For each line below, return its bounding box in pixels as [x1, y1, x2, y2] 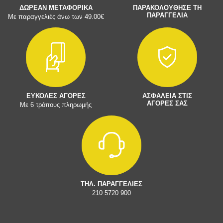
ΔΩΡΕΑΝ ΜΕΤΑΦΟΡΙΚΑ [19, 3, 93, 11]
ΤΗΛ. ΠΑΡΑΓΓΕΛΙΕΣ [81, 180, 142, 188]
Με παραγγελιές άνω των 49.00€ [7, 12, 104, 20]
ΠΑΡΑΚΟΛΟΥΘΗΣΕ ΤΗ [133, 3, 202, 11]
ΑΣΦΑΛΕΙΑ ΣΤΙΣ [142, 92, 192, 100]
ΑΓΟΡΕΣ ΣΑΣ [147, 99, 188, 107]
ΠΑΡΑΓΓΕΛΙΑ [147, 11, 188, 19]
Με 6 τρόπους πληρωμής [20, 101, 92, 109]
